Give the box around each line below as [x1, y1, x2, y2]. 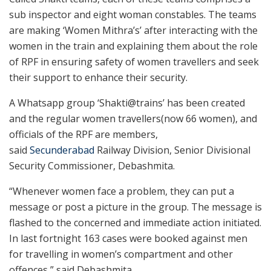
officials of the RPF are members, [9, 128, 158, 142]
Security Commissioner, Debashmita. [9, 159, 175, 173]
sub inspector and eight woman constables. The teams [9, 8, 256, 22]
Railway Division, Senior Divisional [94, 143, 250, 157]
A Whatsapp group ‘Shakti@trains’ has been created [9, 96, 245, 110]
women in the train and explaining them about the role [9, 39, 258, 53]
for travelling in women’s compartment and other [9, 247, 233, 261]
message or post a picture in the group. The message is [9, 200, 262, 214]
